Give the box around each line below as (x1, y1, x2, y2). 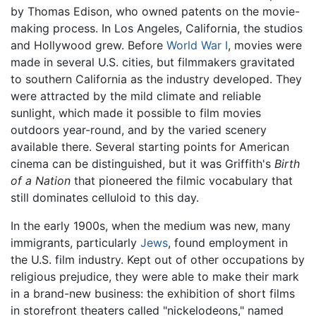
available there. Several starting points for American (11, 140, 289, 154)
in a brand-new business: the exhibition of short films (11, 286, 295, 301)
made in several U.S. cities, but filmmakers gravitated (11, 55, 295, 70)
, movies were (228, 38, 302, 53)
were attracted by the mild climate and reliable (11, 89, 261, 104)
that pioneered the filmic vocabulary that (71, 174, 293, 188)
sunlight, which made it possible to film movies (11, 106, 261, 121)
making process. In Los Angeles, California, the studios (11, 21, 303, 36)
